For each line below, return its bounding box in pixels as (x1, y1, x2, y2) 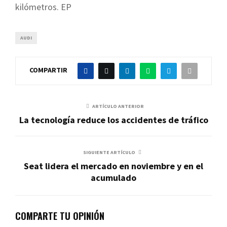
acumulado (91, 171, 136, 183)
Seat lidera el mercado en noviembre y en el (24, 160, 203, 172)
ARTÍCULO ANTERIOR (92, 102, 144, 109)
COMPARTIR (29, 65, 67, 75)
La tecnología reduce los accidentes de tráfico (19, 113, 208, 126)
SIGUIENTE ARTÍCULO (83, 148, 135, 156)
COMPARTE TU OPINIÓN (15, 209, 104, 222)
